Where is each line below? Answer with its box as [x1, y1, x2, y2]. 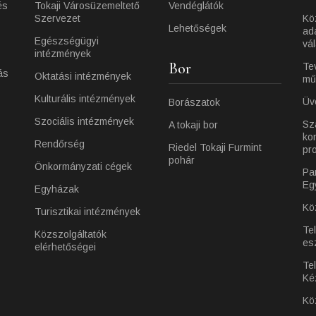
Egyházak [35, 183, 79, 195]
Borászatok [169, 97, 220, 108]
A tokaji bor [169, 119, 218, 130]
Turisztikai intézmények [35, 206, 140, 217]
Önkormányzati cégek [35, 161, 132, 172]
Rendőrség [35, 138, 85, 150]
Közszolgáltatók [35, 229, 107, 240]
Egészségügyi [35, 35, 99, 47]
